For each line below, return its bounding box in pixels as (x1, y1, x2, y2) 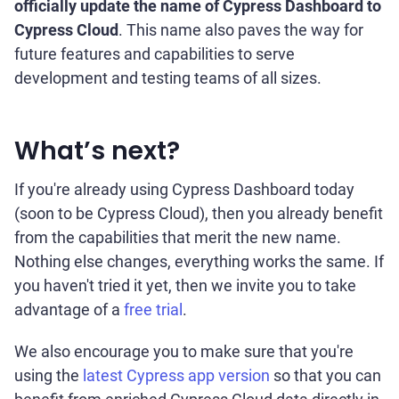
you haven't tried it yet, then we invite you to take (14, 276, 356, 295)
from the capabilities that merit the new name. (14, 228, 341, 247)
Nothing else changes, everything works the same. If (14, 252, 384, 271)
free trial (124, 300, 183, 319)
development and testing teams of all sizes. (14, 69, 322, 87)
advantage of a (14, 300, 124, 319)
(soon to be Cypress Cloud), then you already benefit (14, 204, 383, 223)
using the (14, 366, 83, 385)
